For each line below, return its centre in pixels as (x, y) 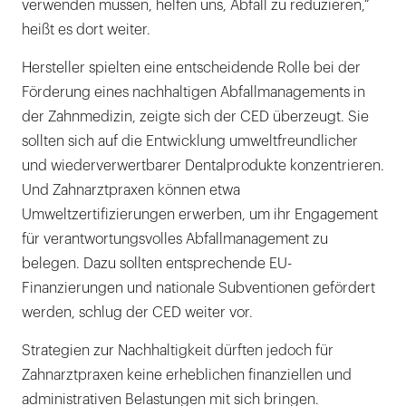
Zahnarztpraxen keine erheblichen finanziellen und (187, 375)
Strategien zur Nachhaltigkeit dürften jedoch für (178, 350)
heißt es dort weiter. (86, 29)
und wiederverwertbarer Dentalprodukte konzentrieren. (203, 165)
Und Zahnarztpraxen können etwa (131, 190)
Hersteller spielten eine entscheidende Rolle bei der (191, 68)
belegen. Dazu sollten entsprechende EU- (157, 263)
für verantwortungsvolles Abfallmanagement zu (175, 239)
